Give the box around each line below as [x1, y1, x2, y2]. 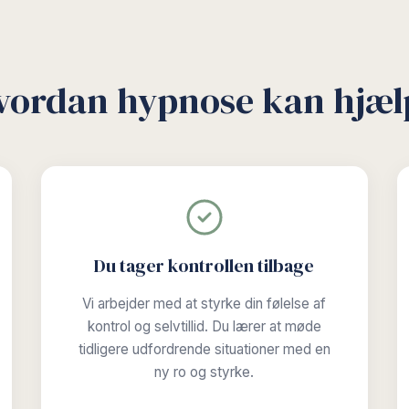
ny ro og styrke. [154, 363, 255, 381]
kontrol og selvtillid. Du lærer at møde [87, 318, 321, 335]
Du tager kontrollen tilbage [94, 253, 315, 278]
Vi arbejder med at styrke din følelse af [82, 295, 327, 312]
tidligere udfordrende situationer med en [78, 341, 330, 358]
